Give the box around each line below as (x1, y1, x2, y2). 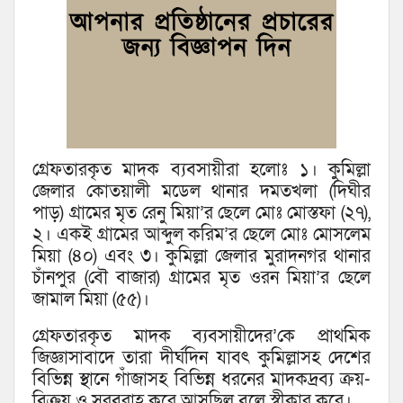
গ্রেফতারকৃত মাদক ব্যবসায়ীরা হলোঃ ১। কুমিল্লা (32, 158, 371, 183)
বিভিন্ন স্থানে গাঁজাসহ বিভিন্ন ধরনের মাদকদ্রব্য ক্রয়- (32, 368, 371, 392)
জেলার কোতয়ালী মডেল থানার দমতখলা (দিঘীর (32, 180, 371, 204)
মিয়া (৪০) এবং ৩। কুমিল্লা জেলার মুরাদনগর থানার (32, 245, 371, 269)
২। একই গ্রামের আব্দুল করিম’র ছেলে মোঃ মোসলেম (32, 223, 371, 247)
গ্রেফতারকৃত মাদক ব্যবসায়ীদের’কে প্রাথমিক (32, 325, 371, 349)
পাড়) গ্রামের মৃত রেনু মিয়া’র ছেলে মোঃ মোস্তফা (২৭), (32, 201, 371, 226)
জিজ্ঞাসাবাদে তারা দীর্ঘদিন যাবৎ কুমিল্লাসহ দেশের (32, 346, 371, 371)
